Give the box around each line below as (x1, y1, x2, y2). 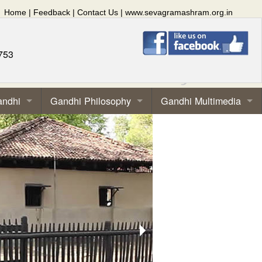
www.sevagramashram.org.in (125, 8, 233, 17)
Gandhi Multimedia (161, 94, 241, 108)
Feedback (33, 8, 70, 17)
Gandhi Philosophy (50, 94, 131, 108)
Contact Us (77, 8, 118, 17)
